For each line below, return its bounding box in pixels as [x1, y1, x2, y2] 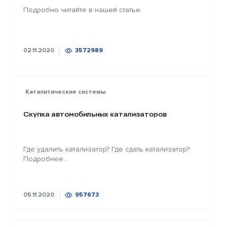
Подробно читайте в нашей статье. [23, 5, 142, 14]
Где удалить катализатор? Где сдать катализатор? [23, 145, 190, 154]
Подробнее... [23, 155, 68, 164]
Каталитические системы [25, 88, 106, 96]
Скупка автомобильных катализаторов [23, 109, 167, 119]
